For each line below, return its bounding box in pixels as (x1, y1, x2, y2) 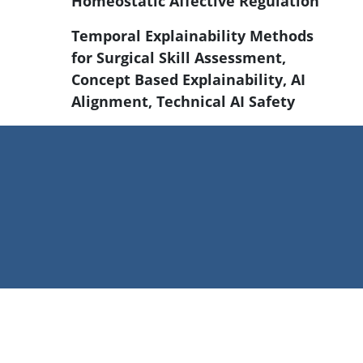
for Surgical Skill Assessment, (71, 48, 286, 67)
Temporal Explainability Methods (71, 26, 314, 45)
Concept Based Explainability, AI (71, 70, 305, 89)
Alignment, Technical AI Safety (71, 92, 295, 111)
